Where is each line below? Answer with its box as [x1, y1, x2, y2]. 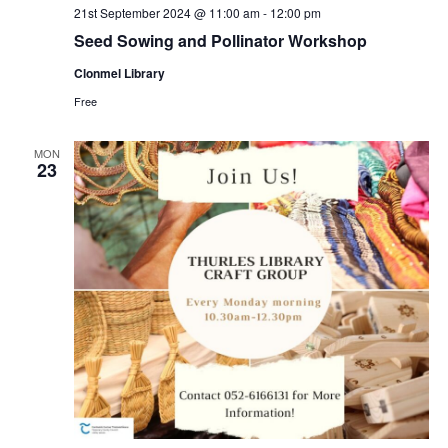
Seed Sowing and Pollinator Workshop [73, 28, 367, 52]
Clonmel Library [73, 63, 165, 82]
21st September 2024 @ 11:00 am [73, 3, 260, 21]
